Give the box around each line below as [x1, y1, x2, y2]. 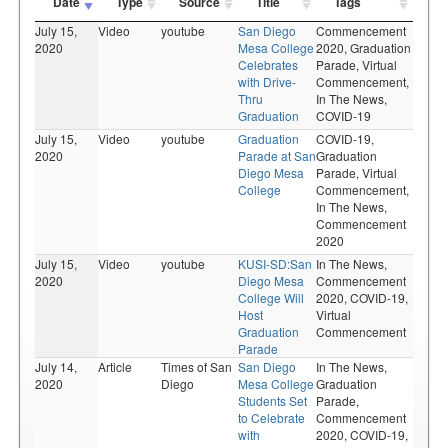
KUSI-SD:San [238, 255, 312, 272]
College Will [238, 289, 304, 306]
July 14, [35, 358, 77, 375]
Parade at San [238, 147, 316, 164]
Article [98, 358, 132, 375]
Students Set [238, 392, 307, 409]
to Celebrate [238, 409, 305, 426]
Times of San [161, 358, 232, 375]
